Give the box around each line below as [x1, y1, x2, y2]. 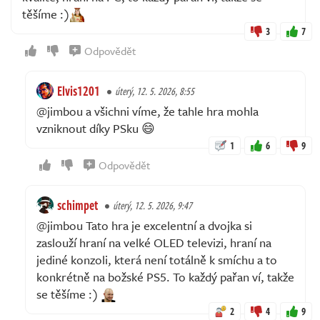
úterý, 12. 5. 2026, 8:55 [115, 83, 194, 99]
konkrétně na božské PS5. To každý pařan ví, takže [36, 267, 294, 286]
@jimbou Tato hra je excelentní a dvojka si [36, 216, 252, 234]
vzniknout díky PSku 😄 [36, 119, 155, 137]
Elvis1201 [57, 81, 100, 100]
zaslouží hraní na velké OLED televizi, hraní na [36, 233, 271, 251]
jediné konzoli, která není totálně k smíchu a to [36, 250, 277, 269]
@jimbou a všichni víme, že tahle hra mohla [36, 101, 259, 120]
